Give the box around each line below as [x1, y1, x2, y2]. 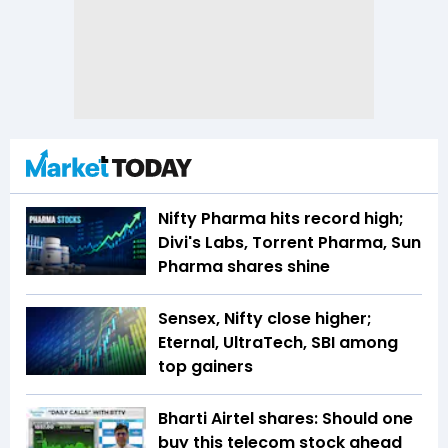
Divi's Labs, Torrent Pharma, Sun [158, 231, 421, 255]
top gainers [158, 355, 257, 379]
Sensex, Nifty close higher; [158, 307, 372, 331]
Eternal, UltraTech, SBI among [158, 331, 398, 355]
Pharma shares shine [158, 255, 334, 279]
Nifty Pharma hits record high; [158, 207, 404, 231]
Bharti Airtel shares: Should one [158, 407, 413, 431]
